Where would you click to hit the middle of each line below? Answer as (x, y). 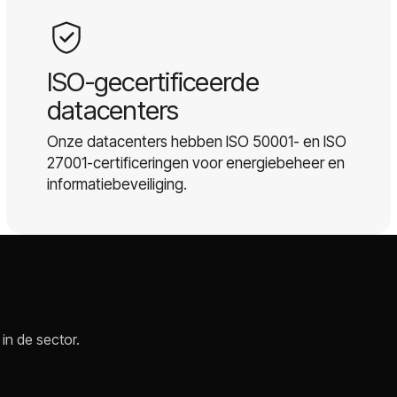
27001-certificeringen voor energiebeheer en (195, 163)
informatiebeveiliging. (117, 184)
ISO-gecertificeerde (152, 81)
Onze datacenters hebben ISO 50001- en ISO (196, 141)
